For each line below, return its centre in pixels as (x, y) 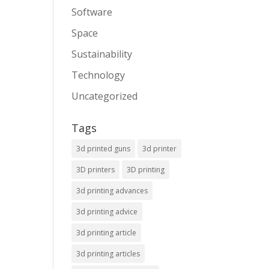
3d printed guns (104, 149)
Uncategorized (105, 96)
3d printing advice (107, 212)
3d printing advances (112, 191)
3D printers (96, 170)
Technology (98, 75)
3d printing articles (108, 254)
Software (92, 12)
